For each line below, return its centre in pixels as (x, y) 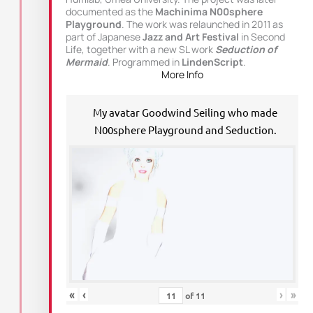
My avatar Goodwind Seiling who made (185, 112)
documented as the (110, 12)
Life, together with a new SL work (140, 50)
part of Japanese (103, 37)
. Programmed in (145, 62)
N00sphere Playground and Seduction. (185, 130)
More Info (182, 75)
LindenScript (212, 62)
